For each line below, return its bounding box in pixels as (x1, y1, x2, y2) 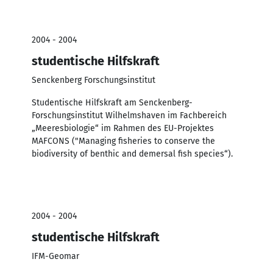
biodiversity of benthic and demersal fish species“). (32, 148, 233, 159)
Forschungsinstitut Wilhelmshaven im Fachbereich (32, 110, 227, 121)
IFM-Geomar (32, 250, 79, 261)
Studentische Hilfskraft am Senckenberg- (32, 97, 193, 108)
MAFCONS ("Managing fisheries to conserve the (32, 135, 215, 146)
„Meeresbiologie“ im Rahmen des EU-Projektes (32, 122, 214, 133)
